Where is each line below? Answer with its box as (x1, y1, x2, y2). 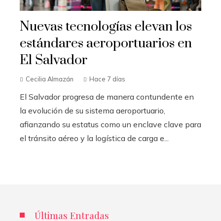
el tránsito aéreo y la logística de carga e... (20, 133, 169, 144)
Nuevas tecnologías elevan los (20, 18, 192, 36)
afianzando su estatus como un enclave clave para (20, 119, 201, 130)
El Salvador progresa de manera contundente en (20, 92, 194, 102)
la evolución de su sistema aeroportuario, (20, 106, 165, 116)
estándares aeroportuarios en (20, 35, 192, 52)
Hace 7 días (89, 75, 125, 83)
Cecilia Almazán (26, 75, 74, 83)
